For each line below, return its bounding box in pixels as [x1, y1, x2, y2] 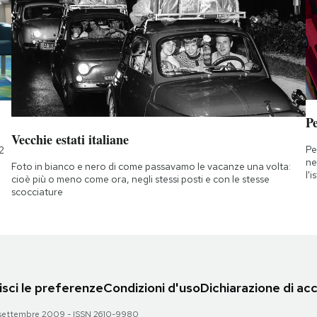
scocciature [11, 185, 63, 198]
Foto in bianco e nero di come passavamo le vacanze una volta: [11, 159, 291, 173]
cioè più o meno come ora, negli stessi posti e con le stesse [11, 172, 270, 185]
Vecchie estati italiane [11, 129, 129, 149]
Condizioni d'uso [103, 279, 200, 296]
